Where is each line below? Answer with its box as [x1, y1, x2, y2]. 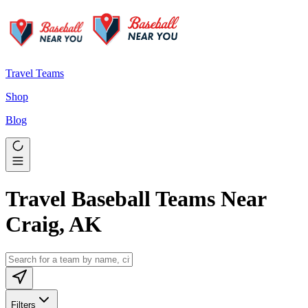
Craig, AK [5, 212, 102, 237]
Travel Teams [5, 67, 64, 79]
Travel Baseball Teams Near [5, 186, 266, 212]
